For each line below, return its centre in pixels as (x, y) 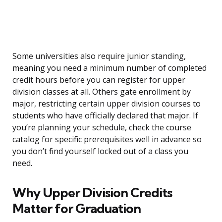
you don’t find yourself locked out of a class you (100, 151)
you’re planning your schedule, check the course (102, 128)
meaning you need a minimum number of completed (110, 68)
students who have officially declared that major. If (105, 116)
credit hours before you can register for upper (99, 80)
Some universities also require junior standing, (99, 56)
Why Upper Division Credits (92, 193)
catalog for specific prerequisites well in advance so (107, 139)
